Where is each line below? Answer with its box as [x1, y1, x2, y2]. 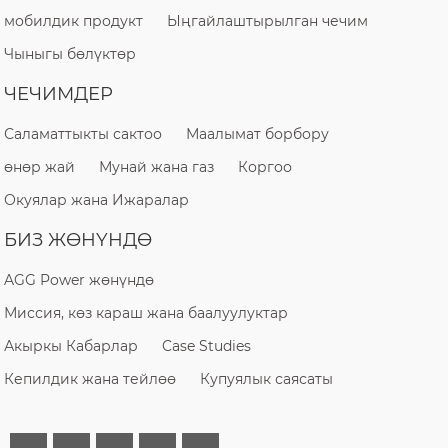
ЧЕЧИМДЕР [4, 82, 114, 105]
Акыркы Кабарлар [4, 336, 139, 355]
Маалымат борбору [186, 124, 330, 143]
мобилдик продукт [4, 11, 144, 30]
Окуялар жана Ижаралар [4, 190, 190, 209]
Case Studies [162, 336, 252, 355]
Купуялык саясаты [200, 369, 334, 388]
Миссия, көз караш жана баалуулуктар [4, 303, 289, 322]
